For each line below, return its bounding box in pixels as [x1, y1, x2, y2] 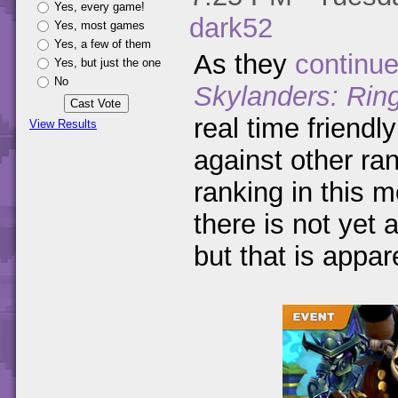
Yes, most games [54, 19, 145, 32]
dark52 [189, 12, 273, 44]
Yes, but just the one [54, 56, 161, 69]
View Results [29, 117, 97, 131]
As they [194, 49, 295, 81]
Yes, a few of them [54, 37, 151, 51]
